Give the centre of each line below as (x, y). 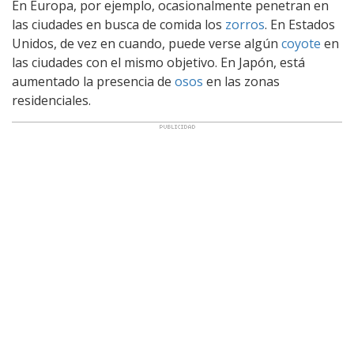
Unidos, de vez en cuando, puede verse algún (147, 43)
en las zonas (241, 81)
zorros (245, 24)
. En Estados (300, 24)
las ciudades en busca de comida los (119, 24)
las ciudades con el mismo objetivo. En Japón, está (158, 62)
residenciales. (51, 100)
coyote (301, 43)
